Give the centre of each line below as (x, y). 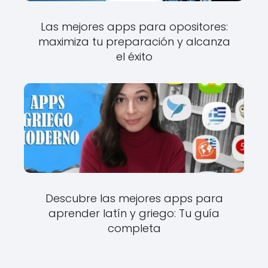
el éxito (134, 57)
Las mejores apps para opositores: (134, 27)
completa (134, 228)
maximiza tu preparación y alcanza (134, 42)
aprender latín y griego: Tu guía (134, 213)
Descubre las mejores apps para (134, 198)
